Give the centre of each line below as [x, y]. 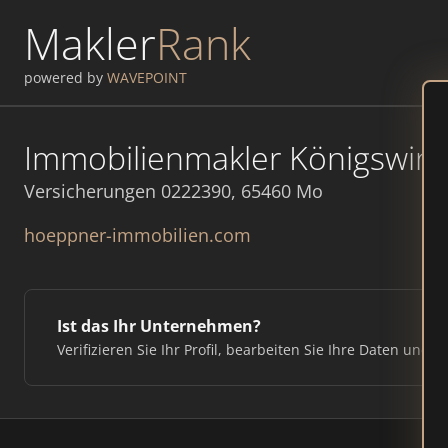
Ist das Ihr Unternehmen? [159, 326]
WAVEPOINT [147, 77]
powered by [65, 77]
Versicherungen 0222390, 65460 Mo [173, 191]
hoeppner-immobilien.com [137, 235]
